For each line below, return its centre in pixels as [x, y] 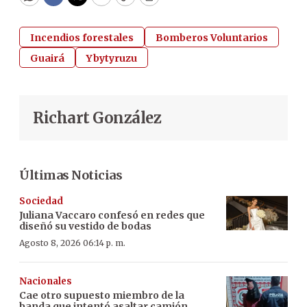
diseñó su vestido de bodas [85, 226]
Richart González [97, 118]
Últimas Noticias [71, 175]
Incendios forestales [82, 37]
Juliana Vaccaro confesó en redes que [112, 215]
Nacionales [46, 281]
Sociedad [41, 201]
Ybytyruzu [112, 58]
